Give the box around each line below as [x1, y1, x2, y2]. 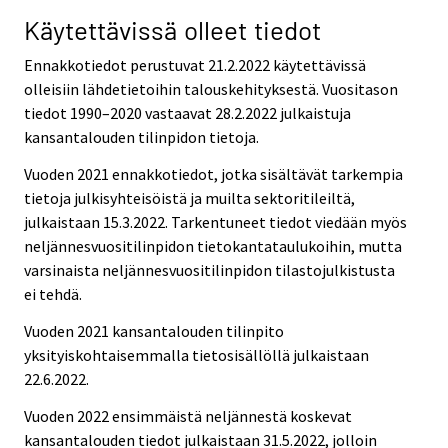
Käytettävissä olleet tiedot [24, 14, 321, 46]
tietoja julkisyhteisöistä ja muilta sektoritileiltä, [24, 187, 355, 208]
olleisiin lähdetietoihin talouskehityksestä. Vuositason [24, 79, 398, 100]
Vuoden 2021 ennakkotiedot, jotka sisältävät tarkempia [24, 163, 403, 184]
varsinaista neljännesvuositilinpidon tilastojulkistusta [24, 259, 395, 280]
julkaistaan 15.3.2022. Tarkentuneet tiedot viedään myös [24, 211, 407, 232]
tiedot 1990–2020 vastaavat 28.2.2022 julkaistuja [24, 103, 351, 124]
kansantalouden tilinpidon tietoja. [24, 127, 259, 148]
